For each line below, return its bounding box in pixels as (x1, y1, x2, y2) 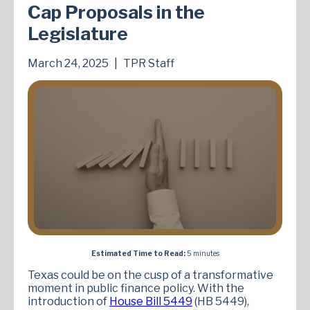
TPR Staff (123, 56, 174, 70)
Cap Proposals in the (28, 1, 205, 24)
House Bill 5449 (109, 294, 192, 308)
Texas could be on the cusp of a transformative (28, 268, 273, 282)
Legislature (28, 23, 128, 45)
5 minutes (185, 248, 219, 257)
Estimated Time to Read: (91, 248, 185, 257)
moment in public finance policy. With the (28, 281, 244, 295)
